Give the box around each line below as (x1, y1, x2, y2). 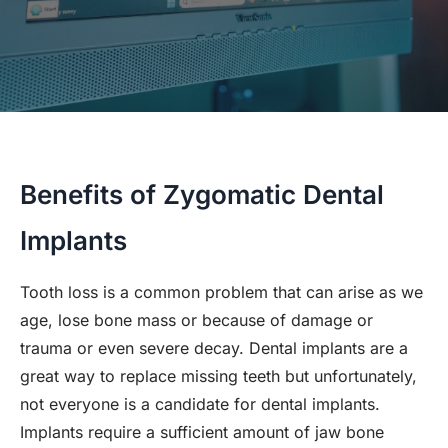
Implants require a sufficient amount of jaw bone (20, 422, 384, 442)
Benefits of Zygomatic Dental (20, 179, 384, 210)
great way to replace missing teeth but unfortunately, (20, 366, 417, 386)
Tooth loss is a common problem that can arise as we (20, 282, 423, 302)
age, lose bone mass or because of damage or (20, 310, 373, 330)
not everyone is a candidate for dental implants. (20, 394, 380, 414)
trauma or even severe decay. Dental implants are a (20, 338, 408, 358)
